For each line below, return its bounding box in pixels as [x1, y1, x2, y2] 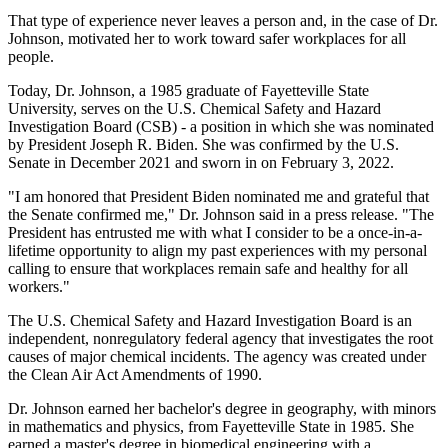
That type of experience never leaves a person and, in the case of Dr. [8, 11, 438, 29]
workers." [8, 277, 70, 295]
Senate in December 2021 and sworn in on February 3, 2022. [8, 153, 394, 171]
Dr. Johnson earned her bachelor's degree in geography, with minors [8, 399, 436, 417]
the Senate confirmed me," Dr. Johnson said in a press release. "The [8, 205, 434, 223]
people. [8, 47, 54, 65]
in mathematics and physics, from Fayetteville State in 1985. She [8, 417, 414, 435]
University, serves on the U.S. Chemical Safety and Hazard [8, 99, 381, 117]
